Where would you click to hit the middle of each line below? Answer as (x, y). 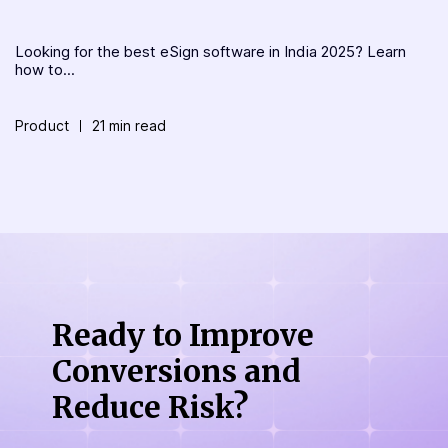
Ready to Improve (183, 334)
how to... (45, 69)
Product (42, 125)
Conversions (148, 370)
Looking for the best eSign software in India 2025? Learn (210, 51)
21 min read (128, 125)
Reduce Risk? (150, 406)
